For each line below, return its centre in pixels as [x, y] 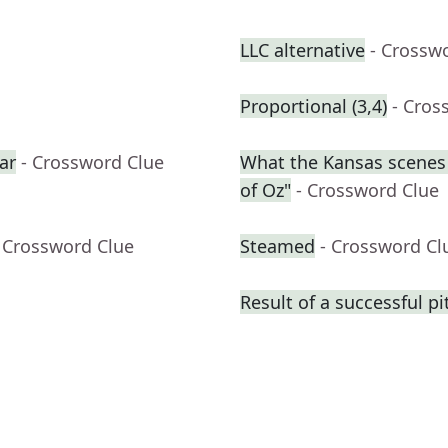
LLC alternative [302, 50]
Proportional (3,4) [313, 106]
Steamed [277, 246]
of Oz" [265, 190]
